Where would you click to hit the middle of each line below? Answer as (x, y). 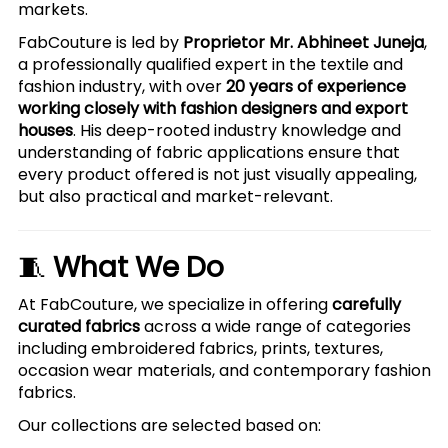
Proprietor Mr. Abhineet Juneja (303, 42)
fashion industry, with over (121, 86)
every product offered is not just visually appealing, (217, 174)
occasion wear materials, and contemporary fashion (224, 370)
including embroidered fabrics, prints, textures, (200, 348)
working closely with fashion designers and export (212, 108)
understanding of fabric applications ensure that (208, 152)
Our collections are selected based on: (169, 425)
